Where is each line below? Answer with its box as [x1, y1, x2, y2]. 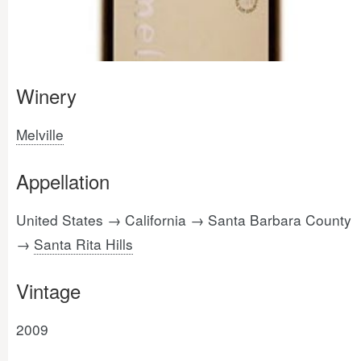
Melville [16, 124, 64, 144]
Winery [16, 81, 77, 110]
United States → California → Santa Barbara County [16, 210, 351, 230]
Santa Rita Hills [34, 234, 133, 254]
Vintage [16, 276, 81, 305]
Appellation [16, 167, 110, 195]
